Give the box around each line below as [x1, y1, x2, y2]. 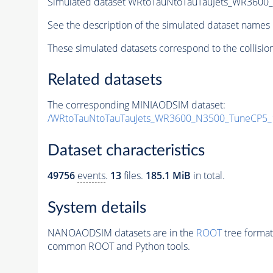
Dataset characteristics [47, 143, 205, 158]
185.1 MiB [145, 169, 191, 182]
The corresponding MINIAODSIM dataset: [47, 98, 225, 112]
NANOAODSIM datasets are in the [47, 225, 196, 239]
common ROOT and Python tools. [47, 239, 190, 253]
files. [121, 169, 146, 182]
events [77, 169, 105, 182]
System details [47, 199, 146, 216]
